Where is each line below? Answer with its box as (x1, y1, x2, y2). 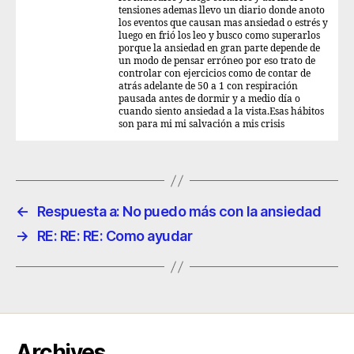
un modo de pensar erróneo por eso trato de (119, 55, 315, 67)
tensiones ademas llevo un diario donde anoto (119, 5, 325, 17)
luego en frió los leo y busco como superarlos (119, 30, 320, 42)
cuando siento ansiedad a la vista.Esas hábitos (119, 106, 324, 118)
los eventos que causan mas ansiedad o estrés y (119, 17, 328, 29)
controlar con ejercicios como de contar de (119, 68, 311, 80)
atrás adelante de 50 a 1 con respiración (119, 81, 298, 92)
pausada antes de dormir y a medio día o (119, 93, 300, 105)
